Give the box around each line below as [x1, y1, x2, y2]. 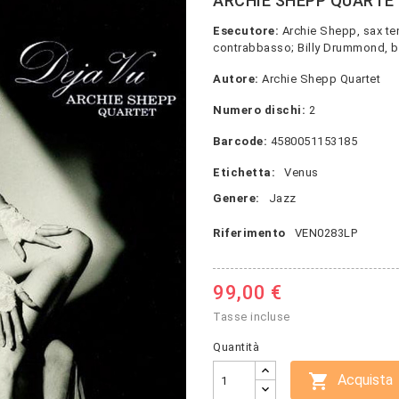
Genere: [213, 191, 260, 205]
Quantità [213, 340, 259, 354]
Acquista [338, 371, 393, 388]
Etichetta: [213, 166, 275, 179]
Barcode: [213, 134, 267, 148]
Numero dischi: [213, 103, 305, 117]
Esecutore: [213, 24, 279, 37]
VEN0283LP [294, 226, 357, 240]
